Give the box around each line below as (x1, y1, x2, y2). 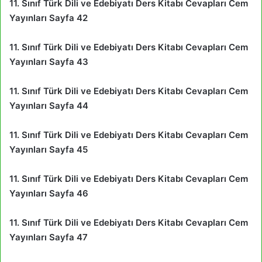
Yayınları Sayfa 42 (9, 12, 88, 23)
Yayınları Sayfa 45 (9, 143, 88, 155)
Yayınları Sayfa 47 (9, 231, 88, 243)
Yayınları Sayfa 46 (9, 187, 88, 199)
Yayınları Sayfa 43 (9, 56, 88, 67)
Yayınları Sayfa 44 (9, 99, 88, 111)
